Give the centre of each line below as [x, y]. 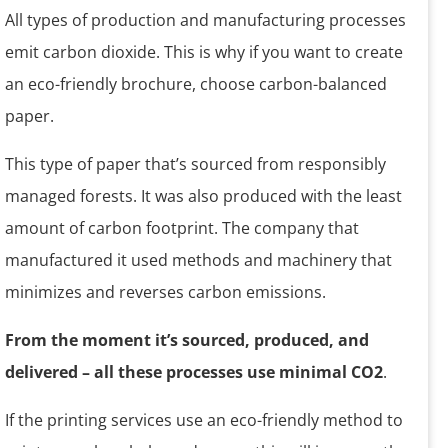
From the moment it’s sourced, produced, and [187, 340]
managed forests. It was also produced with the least [203, 196]
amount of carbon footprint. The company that [182, 228]
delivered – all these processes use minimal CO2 [194, 372]
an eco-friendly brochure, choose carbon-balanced [196, 84]
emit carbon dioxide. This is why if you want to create [204, 52]
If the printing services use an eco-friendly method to [204, 420]
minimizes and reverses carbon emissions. [165, 292]
